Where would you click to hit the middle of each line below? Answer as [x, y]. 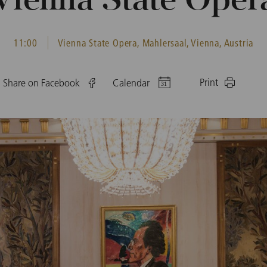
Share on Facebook [41, 83]
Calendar [131, 83]
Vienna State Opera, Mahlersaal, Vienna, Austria [156, 43]
